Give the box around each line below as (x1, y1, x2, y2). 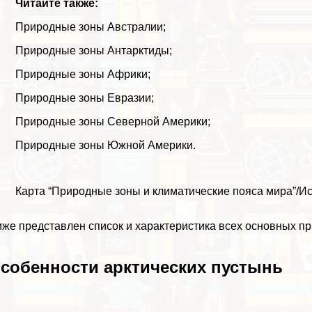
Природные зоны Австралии (15, 20, 164, 33)
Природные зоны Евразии (15, 91, 152, 104)
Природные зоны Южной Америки (15, 139, 194, 151)
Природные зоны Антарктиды (15, 44, 170, 56)
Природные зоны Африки (15, 68, 148, 80)
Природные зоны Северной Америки (15, 115, 208, 127)
